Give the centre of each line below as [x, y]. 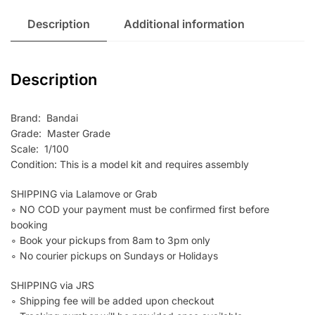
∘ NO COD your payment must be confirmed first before [140, 209]
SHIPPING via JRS [52, 285]
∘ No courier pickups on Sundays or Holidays [114, 255]
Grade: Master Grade [60, 133]
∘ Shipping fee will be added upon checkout [112, 300]
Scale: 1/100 [40, 148]
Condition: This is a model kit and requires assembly [130, 164]
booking [29, 224]
